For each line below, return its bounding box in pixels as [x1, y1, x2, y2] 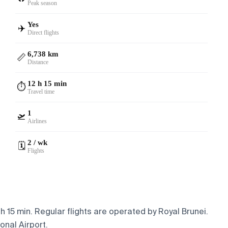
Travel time [27, 88, 55, 95]
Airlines [27, 117, 47, 125]
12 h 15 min [27, 79, 67, 88]
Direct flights [27, 28, 60, 36]
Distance [27, 58, 49, 66]
